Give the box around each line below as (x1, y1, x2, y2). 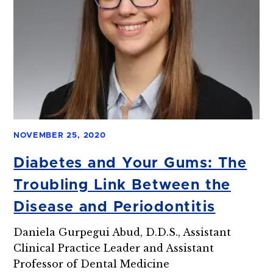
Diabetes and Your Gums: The (13, 155, 247, 171)
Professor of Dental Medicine (13, 257, 170, 270)
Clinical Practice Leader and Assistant (13, 241, 214, 254)
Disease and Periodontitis (13, 199, 216, 214)
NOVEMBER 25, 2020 (13, 131, 106, 140)
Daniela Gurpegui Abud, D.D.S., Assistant (13, 225, 232, 238)
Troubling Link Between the (13, 177, 231, 193)
